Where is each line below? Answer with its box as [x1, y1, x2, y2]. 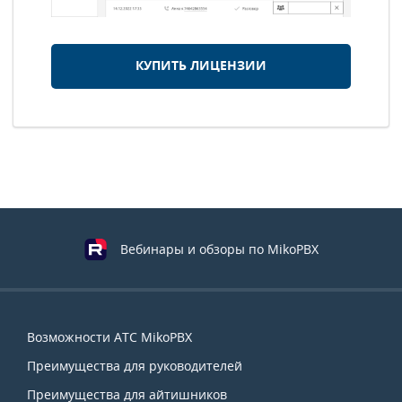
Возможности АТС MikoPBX [26, 328, 192, 347]
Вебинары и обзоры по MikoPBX [119, 240, 319, 259]
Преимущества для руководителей [26, 356, 242, 376]
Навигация [25, 309, 151, 341]
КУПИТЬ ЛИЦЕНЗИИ [135, 56, 267, 75]
